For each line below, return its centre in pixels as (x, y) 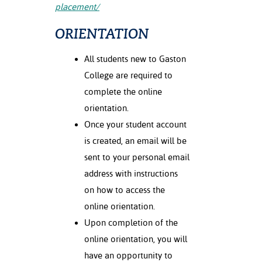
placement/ (77, 7)
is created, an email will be (135, 141)
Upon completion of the (131, 223)
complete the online (123, 92)
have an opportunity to (128, 256)
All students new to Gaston (135, 59)
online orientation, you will (136, 239)
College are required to (128, 75)
